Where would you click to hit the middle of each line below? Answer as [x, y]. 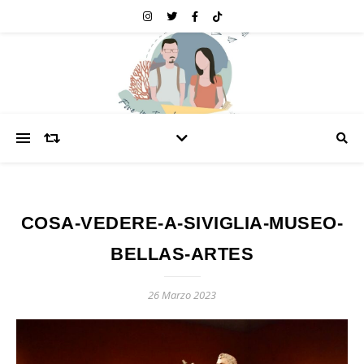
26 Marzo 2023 [182, 295]
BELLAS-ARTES [182, 254]
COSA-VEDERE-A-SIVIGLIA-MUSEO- [182, 223]
